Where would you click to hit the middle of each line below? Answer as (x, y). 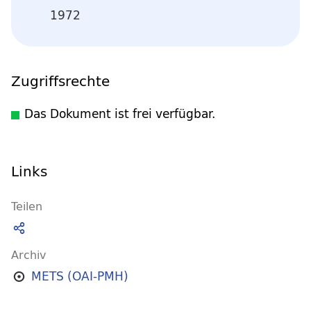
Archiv (28, 254)
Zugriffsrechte (60, 81)
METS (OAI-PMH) (79, 276)
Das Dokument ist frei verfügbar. (120, 114)
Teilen (27, 206)
